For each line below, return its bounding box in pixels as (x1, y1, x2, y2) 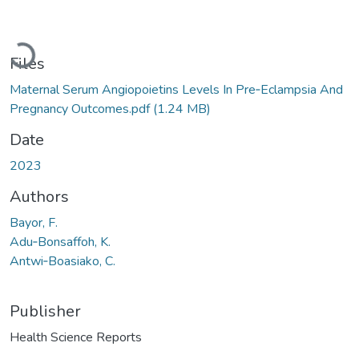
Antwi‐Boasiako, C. (10, 252, 115, 270)
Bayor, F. (10, 213, 58, 232)
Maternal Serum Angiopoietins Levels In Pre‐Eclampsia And (10, 80, 343, 99)
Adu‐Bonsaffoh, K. (10, 232, 111, 251)
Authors (10, 185, 69, 208)
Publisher (10, 300, 81, 322)
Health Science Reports (10, 328, 142, 346)
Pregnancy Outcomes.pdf (10, 99, 153, 118)
